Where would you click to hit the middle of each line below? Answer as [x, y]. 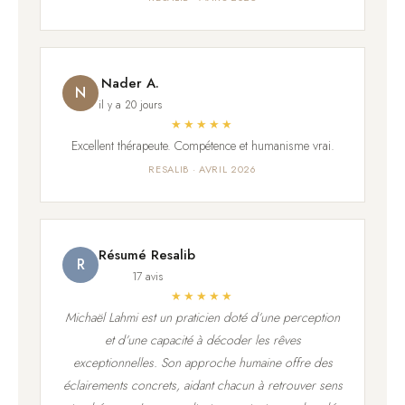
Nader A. [130, 84]
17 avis [147, 277]
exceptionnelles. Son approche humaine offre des [202, 363]
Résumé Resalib [147, 255]
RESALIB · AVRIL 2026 [202, 170]
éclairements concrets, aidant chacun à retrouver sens [202, 386]
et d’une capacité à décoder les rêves [202, 340]
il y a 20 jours [130, 105]
